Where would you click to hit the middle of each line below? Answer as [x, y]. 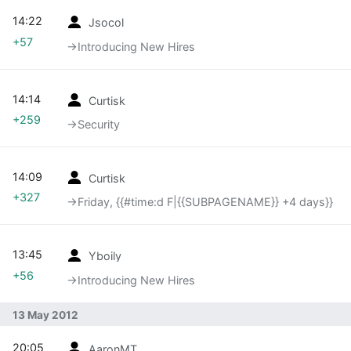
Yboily [105, 256]
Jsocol [106, 22]
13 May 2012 [45, 315]
